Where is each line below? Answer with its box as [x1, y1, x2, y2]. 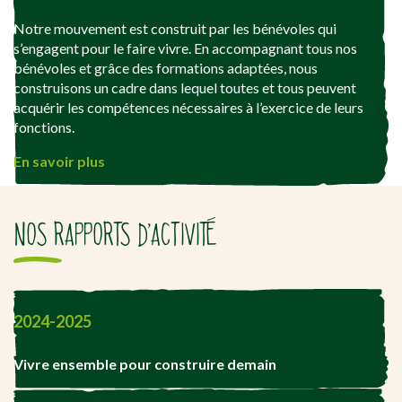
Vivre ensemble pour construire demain [13, 354, 276, 372]
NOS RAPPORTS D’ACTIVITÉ [13, 214, 217, 253]
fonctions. [13, 118, 74, 135]
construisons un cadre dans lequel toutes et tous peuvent [13, 78, 356, 96]
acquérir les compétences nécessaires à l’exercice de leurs [13, 98, 363, 116]
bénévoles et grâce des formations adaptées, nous [13, 58, 318, 76]
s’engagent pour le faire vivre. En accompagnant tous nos [13, 39, 357, 57]
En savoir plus [13, 152, 105, 170]
